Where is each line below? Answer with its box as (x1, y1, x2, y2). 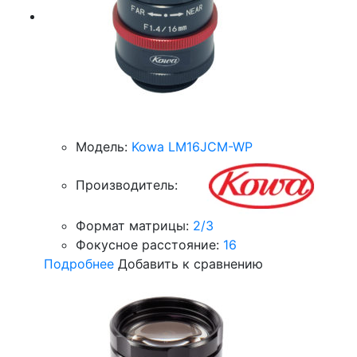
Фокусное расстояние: (76, 237, 219, 253)
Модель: (76, 139, 127, 155)
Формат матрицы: (76, 218, 189, 233)
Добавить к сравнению (118, 256, 263, 272)
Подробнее (44, 256, 114, 272)
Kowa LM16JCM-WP (131, 139, 253, 155)
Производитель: (76, 176, 178, 193)
